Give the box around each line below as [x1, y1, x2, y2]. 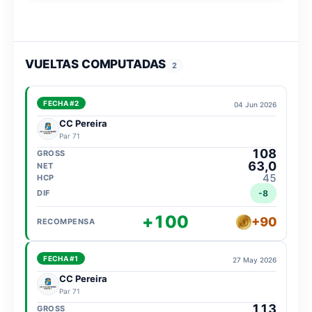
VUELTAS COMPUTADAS [25, 56, 166, 71]
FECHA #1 [43, 253, 79, 263]
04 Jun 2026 [233, 100, 276, 109]
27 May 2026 [232, 255, 276, 264]
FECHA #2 [43, 98, 79, 107]
